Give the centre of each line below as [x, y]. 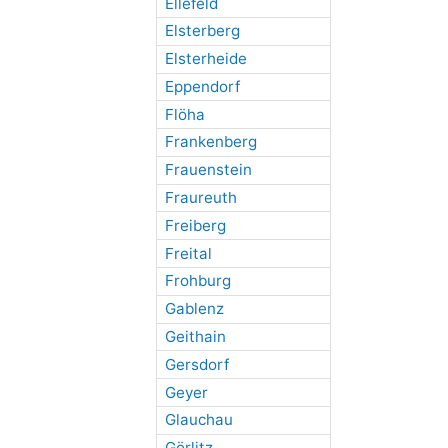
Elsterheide [205, 59]
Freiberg [195, 225]
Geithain [195, 336]
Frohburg [197, 281]
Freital [188, 253]
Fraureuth [200, 198]
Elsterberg [202, 31]
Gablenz [194, 309]
